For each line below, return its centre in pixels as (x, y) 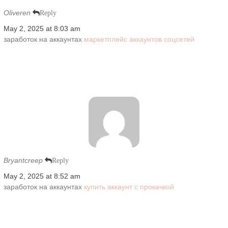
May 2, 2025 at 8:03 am (42, 28)
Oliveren (17, 12)
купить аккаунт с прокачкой (129, 187)
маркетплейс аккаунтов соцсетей (139, 39)
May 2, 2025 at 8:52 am (42, 176)
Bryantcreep (23, 160)
